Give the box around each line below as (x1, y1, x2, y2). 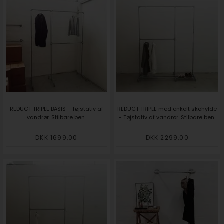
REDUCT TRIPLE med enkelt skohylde (117, 104, 217, 113)
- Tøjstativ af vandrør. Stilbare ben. (119, 113, 216, 121)
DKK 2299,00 (145, 133, 189, 142)
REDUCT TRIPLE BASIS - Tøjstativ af (9, 104, 103, 113)
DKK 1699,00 (35, 133, 78, 142)
